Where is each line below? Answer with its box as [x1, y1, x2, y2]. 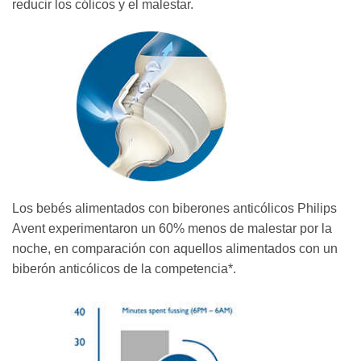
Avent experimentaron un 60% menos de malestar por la [12, 221, 332, 235]
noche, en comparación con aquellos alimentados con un [12, 241, 338, 255]
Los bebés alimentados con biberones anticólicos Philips [12, 201, 337, 215]
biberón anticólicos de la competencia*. [12, 261, 236, 276]
